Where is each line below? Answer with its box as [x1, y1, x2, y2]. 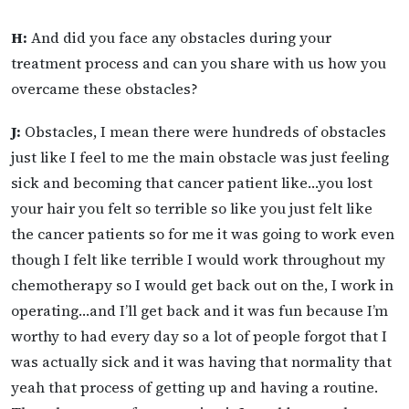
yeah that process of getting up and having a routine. [11, 377, 378, 398]
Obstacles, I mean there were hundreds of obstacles [21, 121, 386, 142]
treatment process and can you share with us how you [11, 53, 386, 74]
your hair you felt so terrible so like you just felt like [11, 198, 372, 219]
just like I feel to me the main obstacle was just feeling [11, 147, 389, 168]
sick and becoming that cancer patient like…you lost [11, 173, 372, 194]
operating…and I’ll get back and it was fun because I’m [11, 300, 388, 321]
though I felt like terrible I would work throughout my [11, 249, 385, 270]
